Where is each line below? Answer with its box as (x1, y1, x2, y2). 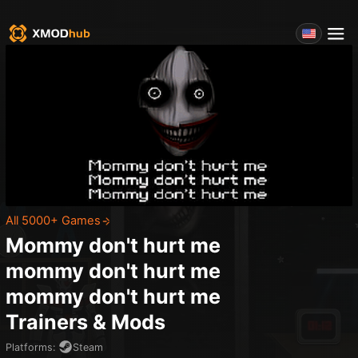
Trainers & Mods (6, 310, 165, 335)
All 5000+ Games (6, 213, 101, 229)
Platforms (6, 340, 53, 353)
